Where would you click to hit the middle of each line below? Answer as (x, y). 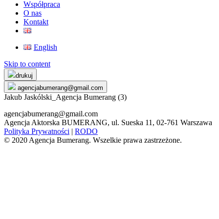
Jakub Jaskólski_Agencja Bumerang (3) (65, 97)
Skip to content (27, 64)
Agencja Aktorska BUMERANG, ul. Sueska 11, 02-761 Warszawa (108, 122)
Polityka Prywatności (37, 131)
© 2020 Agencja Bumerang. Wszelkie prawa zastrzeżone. (93, 140)
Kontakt (36, 22)
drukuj (24, 76)
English (45, 47)
